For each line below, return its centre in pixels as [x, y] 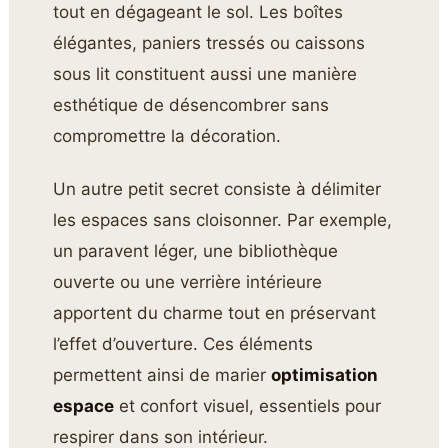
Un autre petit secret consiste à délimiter [217, 189]
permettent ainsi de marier [162, 375]
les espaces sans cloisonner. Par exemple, [223, 220]
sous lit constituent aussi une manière [205, 74]
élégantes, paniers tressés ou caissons [209, 43]
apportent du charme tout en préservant [215, 313]
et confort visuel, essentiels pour [248, 406]
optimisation [325, 375]
